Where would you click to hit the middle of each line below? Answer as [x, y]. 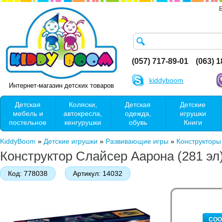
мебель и [28, 113]
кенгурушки [83, 122]
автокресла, [83, 113]
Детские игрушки [71, 141]
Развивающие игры [137, 141]
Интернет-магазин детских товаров [61, 85]
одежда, [138, 113]
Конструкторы [199, 141]
